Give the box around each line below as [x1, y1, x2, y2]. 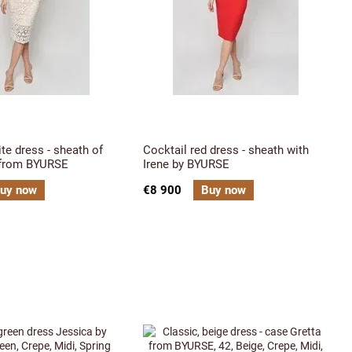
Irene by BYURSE [143, 157, 229, 171]
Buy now [201, 183, 246, 197]
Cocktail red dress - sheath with [143, 143, 309, 157]
